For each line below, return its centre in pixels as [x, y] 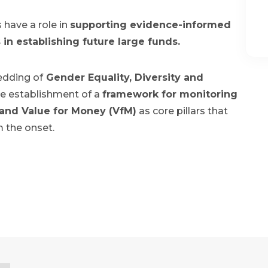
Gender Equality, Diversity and [123, 78]
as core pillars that [182, 111]
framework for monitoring [170, 95]
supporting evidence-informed [150, 25]
